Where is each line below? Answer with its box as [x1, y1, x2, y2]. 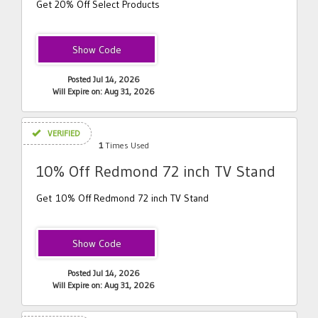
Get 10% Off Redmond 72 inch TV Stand [36, 192, 209, 204]
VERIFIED [45, 128, 80, 138]
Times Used [103, 140, 149, 150]
